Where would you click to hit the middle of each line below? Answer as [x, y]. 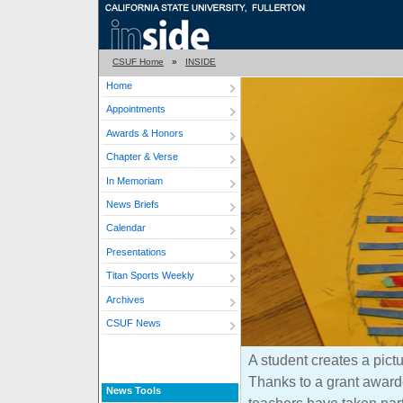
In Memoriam [134, 180]
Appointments [136, 109]
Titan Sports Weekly [150, 276]
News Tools [134, 390]
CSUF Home [138, 62]
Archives [125, 299]
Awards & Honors [145, 133]
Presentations [136, 251]
